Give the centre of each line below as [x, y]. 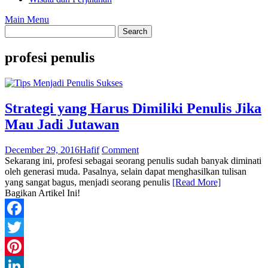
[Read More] [197, 182]
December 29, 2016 [42, 150]
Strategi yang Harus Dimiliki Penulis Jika [133, 108]
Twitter [18, 246]
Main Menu [27, 19]
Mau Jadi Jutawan [62, 124]
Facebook [23, 227]
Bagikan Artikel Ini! [42, 193]
